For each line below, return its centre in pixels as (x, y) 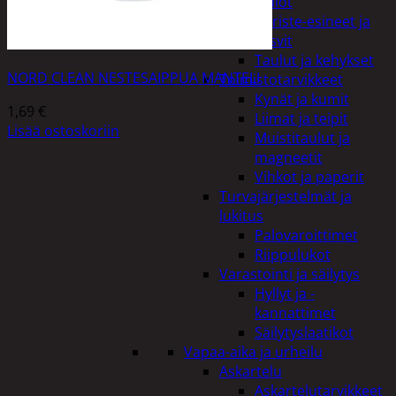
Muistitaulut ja (302, 138)
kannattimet (295, 313)
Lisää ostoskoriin (63, 130)
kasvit (274, 41)
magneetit (289, 157)
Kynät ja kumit (302, 99)
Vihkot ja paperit (309, 177)
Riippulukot (293, 255)
